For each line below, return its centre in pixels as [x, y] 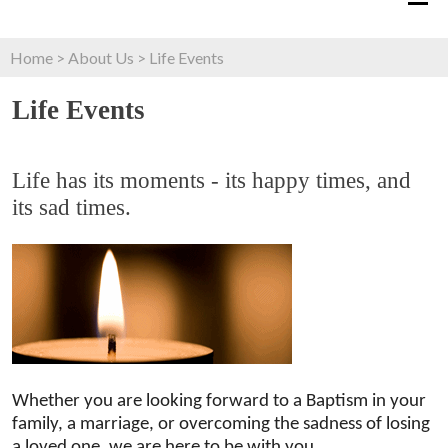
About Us [101, 57]
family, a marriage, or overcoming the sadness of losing [221, 424]
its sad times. [71, 207]
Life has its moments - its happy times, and [211, 180]
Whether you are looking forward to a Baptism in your [219, 401]
